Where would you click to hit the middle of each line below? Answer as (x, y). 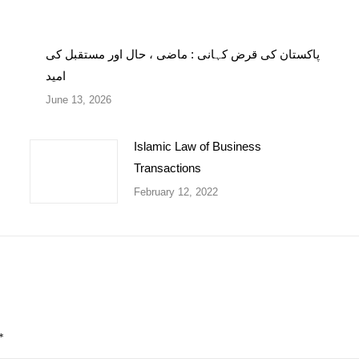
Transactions (167, 168)
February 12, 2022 (175, 192)
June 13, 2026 (78, 100)
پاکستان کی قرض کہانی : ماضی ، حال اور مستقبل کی (182, 54)
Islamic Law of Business (197, 146)
